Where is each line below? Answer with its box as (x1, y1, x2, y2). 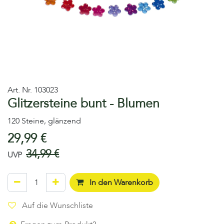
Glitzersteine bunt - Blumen (7, 95, 159, 112)
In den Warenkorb (87, 177, 153, 188)
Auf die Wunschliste (22, 200, 93, 211)
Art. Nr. (7, 84, 32, 96)
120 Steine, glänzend (7, 115, 81, 127)
